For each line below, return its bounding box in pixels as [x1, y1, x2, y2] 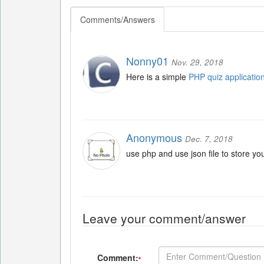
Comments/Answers [80, 14, 155, 25]
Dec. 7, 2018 [185, 133, 233, 144]
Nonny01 [126, 53, 169, 68]
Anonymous [126, 130, 182, 145]
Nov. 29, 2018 [171, 57, 223, 68]
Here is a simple [126, 71, 189, 82]
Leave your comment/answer [82, 209, 246, 227]
